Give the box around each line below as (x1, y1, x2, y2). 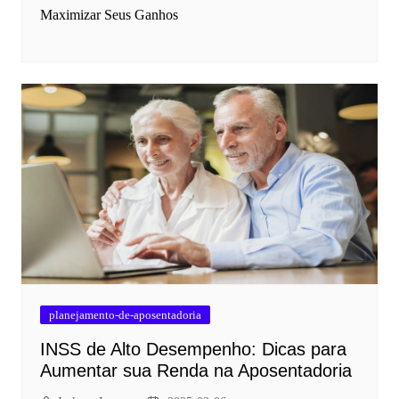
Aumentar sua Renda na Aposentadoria (39, 360, 352, 380)
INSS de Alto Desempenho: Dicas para (39, 338, 346, 359)
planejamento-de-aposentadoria (48, 307, 201, 322)
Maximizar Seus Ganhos (39, 6, 178, 22)
